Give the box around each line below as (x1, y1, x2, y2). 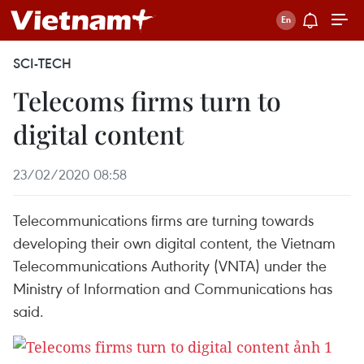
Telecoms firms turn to (13, 83, 281, 118)
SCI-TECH (13, 54, 71, 72)
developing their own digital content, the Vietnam (13, 232, 336, 253)
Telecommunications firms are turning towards (13, 210, 314, 230)
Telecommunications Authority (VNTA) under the (13, 255, 327, 275)
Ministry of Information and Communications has (13, 278, 332, 298)
